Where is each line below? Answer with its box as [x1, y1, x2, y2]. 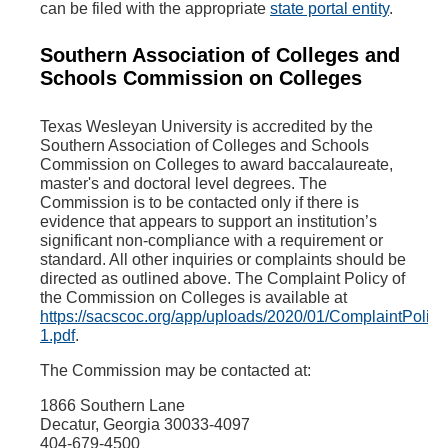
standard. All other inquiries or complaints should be [40, 250, 406, 268]
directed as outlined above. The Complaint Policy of [40, 269, 405, 287]
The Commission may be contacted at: [40, 361, 311, 379]
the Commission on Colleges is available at [40, 288, 347, 306]
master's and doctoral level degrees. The [40, 174, 327, 192]
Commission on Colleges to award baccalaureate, [40, 155, 393, 173]
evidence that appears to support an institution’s [40, 212, 377, 230]
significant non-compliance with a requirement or [40, 231, 383, 249]
